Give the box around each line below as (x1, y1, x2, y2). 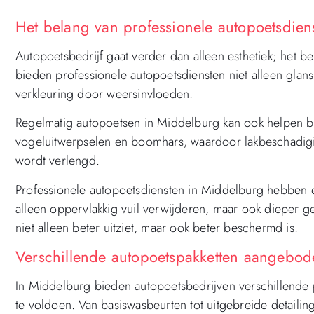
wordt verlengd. (15, 151, 100, 170)
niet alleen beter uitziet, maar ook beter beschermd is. (15, 218, 299, 237)
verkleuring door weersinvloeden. (15, 84, 193, 103)
